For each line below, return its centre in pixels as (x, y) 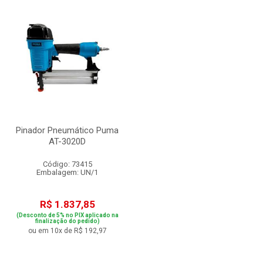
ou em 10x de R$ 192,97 (67, 231)
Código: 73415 (67, 164)
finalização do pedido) (67, 221)
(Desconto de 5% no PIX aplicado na (67, 215)
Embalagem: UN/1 (67, 172)
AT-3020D (67, 141)
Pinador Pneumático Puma (67, 130)
